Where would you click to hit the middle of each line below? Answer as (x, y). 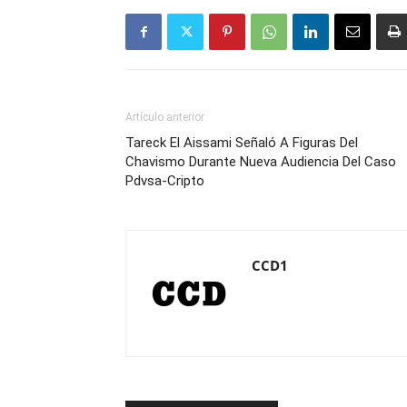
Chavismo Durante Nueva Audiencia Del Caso (261, 162)
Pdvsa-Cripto (165, 181)
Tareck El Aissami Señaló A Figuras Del (242, 143)
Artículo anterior (165, 117)
